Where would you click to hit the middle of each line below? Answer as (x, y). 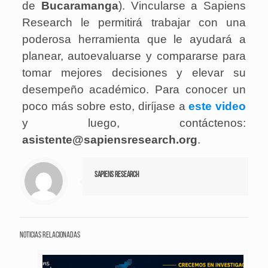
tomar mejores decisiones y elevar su (134, 73)
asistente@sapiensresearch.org (109, 140)
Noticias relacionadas (50, 236)
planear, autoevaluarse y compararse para (134, 56)
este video (217, 106)
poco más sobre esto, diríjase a (105, 106)
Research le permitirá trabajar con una (134, 23)
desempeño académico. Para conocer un (134, 90)
